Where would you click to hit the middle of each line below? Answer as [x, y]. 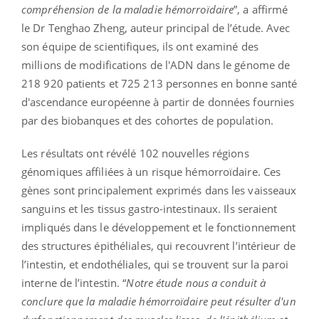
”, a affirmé [261, 10]
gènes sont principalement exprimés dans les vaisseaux [159, 190]
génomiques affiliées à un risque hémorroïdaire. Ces [151, 172]
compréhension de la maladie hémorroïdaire [128, 10]
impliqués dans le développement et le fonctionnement [159, 228]
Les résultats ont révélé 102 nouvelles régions [135, 153]
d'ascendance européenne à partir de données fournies [158, 102]
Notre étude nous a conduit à [196, 283]
